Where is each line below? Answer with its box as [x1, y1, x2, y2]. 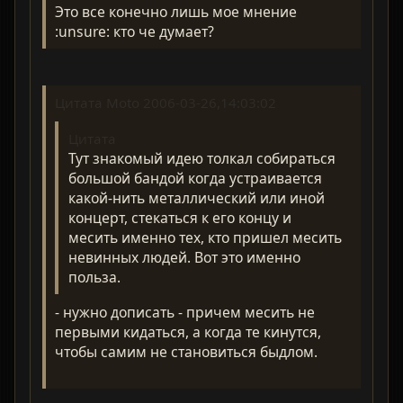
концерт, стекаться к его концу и [67, 207, 291, 228]
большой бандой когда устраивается [67, 167, 322, 188]
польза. [67, 266, 121, 287]
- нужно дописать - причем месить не [55, 302, 316, 323]
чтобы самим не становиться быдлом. [55, 342, 318, 363]
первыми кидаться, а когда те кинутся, [55, 322, 322, 343]
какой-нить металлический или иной [67, 187, 325, 208]
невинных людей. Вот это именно [67, 246, 300, 267]
